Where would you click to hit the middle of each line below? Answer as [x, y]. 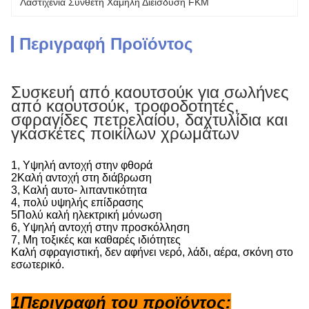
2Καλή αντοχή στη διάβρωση [81, 178]
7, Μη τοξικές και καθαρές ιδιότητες [96, 240]
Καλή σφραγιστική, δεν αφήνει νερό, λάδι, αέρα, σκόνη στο [152, 252]
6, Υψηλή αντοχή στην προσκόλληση [100, 227]
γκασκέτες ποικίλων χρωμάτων [125, 133]
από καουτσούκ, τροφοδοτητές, [125, 106]
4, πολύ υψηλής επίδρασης [77, 202]
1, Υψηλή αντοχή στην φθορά [82, 165]
